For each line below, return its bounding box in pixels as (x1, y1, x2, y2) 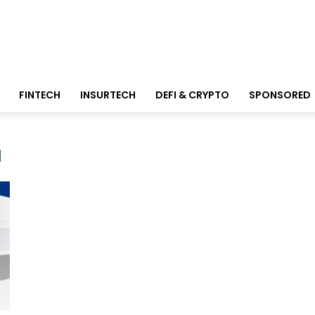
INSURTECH (80, 88, 136, 103)
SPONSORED (249, 88, 311, 103)
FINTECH (19, 88, 60, 103)
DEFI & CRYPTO (155, 88, 229, 103)
